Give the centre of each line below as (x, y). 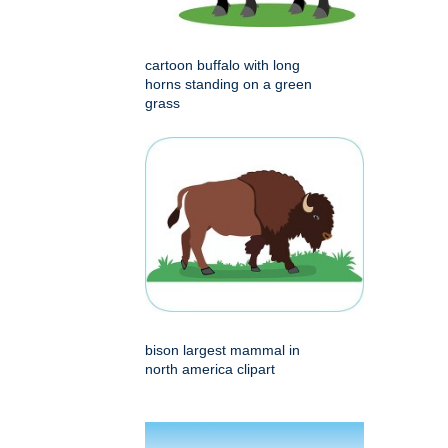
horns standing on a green (228, 84)
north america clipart (210, 369)
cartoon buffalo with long (222, 65)
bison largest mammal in (222, 350)
